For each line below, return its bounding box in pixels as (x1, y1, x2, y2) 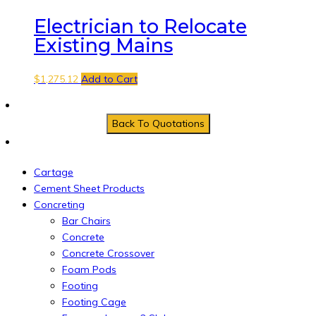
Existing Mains (34, 34, 173, 58)
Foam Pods (62, 262, 116, 276)
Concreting (34, 197, 85, 211)
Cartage (34, 165, 73, 178)
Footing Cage (62, 295, 126, 308)
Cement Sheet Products (34, 181, 145, 195)
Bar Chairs (62, 214, 111, 227)
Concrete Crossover (62, 246, 154, 260)
